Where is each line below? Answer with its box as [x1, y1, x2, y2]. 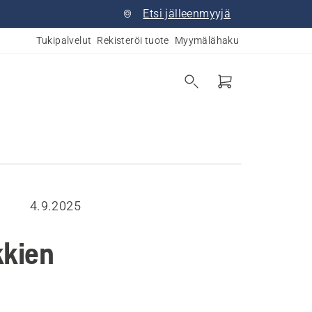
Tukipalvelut [36, 35, 92, 46]
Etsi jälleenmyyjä [143, 7, 231, 20]
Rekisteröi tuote [97, 35, 169, 46]
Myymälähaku [174, 35, 240, 46]
